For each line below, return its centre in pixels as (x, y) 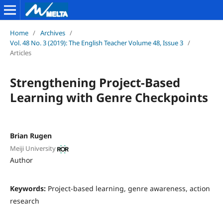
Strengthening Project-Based (95, 82)
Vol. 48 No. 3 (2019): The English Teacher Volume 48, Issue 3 (96, 43)
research (24, 201)
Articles (20, 53)
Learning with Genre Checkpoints (109, 97)
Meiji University (33, 149)
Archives (53, 33)
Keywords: (29, 189)
